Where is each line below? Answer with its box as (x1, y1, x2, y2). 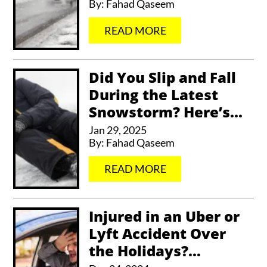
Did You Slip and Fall (89, 67, 237, 88)
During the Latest (89, 85, 219, 105)
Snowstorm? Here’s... (89, 102, 243, 122)
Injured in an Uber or (89, 206, 240, 226)
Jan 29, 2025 (89, 123, 147, 137)
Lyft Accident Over (89, 223, 226, 243)
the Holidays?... (89, 240, 201, 260)
